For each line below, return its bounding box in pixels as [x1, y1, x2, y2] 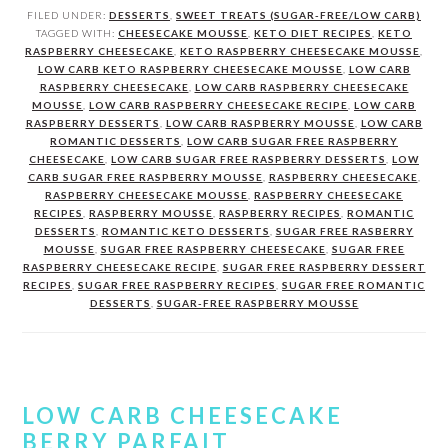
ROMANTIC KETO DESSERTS [101, 224, 270, 237]
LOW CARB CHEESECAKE [22, 401, 344, 429]
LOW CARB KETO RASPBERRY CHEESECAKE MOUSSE [37, 62, 343, 75]
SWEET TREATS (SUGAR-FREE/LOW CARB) [176, 8, 421, 21]
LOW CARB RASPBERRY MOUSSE [165, 116, 355, 129]
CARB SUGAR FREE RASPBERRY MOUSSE [27, 170, 263, 183]
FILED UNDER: [27, 8, 109, 21]
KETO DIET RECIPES [254, 26, 372, 39]
